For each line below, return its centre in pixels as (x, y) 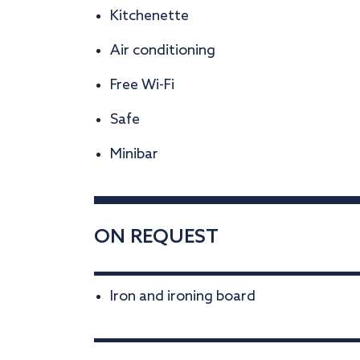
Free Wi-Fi (142, 85)
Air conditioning (163, 51)
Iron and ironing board (183, 297)
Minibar (134, 154)
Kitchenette (149, 16)
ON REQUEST (156, 237)
